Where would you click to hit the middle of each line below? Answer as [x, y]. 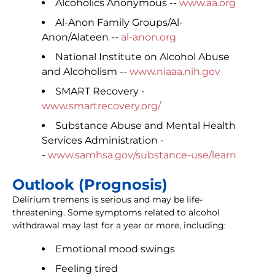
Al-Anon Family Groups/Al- [119, 23]
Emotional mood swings [115, 249]
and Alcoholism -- [86, 72]
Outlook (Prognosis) [90, 185]
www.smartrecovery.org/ [101, 106]
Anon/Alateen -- [81, 37]
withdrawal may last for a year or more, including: [119, 226]
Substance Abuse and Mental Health [145, 126]
